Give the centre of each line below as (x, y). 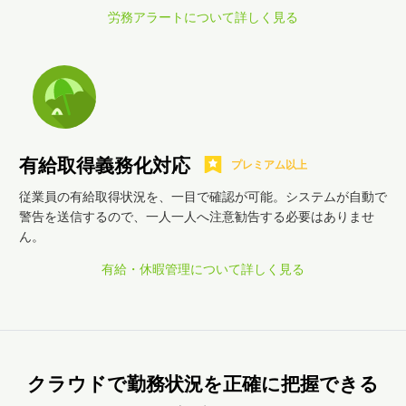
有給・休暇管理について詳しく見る (203, 269)
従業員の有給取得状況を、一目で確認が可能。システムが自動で (203, 197)
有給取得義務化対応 (105, 166)
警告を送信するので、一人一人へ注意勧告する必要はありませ (197, 217)
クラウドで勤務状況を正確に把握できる (203, 384)
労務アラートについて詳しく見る (203, 17)
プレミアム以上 (269, 165)
